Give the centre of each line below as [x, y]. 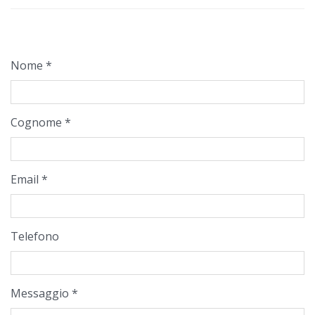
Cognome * [41, 122]
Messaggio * [44, 293]
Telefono [35, 236]
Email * [29, 179]
